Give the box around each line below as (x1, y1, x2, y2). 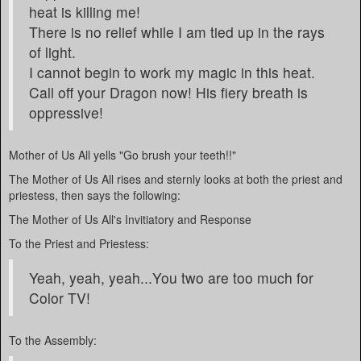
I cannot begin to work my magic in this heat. (29, 62, 315, 82)
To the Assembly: (9, 332, 97, 348)
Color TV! (29, 288, 90, 308)
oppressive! (29, 102, 103, 122)
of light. (29, 42, 76, 62)
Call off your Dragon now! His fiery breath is (29, 82, 308, 102)
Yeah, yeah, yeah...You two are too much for (29, 268, 313, 288)
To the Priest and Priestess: (9, 235, 149, 251)
